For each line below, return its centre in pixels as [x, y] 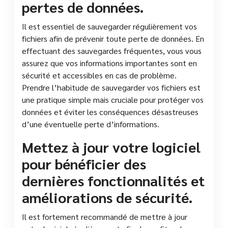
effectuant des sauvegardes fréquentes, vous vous [112, 50]
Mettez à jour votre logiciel [111, 146]
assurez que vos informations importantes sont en [109, 63]
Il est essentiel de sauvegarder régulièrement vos [109, 26]
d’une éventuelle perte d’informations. [91, 124]
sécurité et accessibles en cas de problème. [99, 75]
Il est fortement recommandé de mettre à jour [105, 216]
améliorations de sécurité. [107, 197]
